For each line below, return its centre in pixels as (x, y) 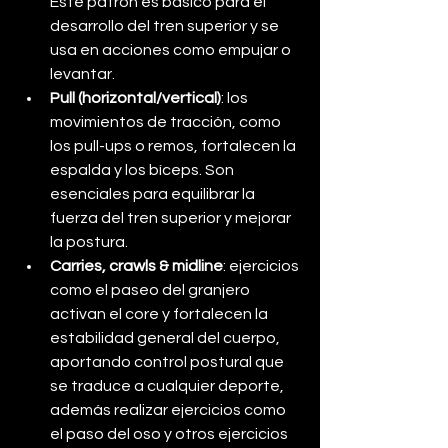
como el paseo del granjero (151, 289)
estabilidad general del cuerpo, (166, 337)
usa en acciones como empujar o (172, 49)
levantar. (82, 73)
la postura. (89, 241)
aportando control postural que (168, 361)
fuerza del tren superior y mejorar (172, 217)
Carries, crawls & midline (136, 265)
